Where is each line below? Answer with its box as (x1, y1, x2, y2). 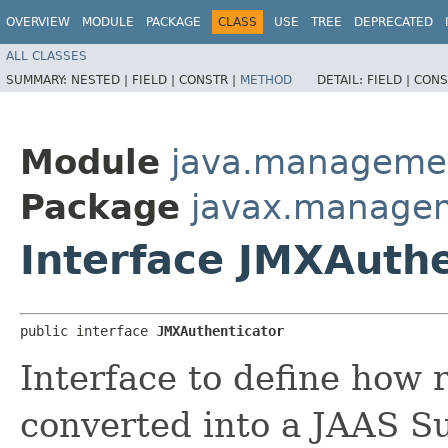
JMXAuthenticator (156, 322, 284, 339)
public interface (20, 322, 156, 339)
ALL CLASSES (6, 48, 87, 63)
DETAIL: (317, 72, 367, 87)
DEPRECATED (354, 15, 433, 29)
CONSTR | (179, 72, 240, 87)
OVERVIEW (6, 15, 70, 29)
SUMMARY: (6, 72, 71, 87)
